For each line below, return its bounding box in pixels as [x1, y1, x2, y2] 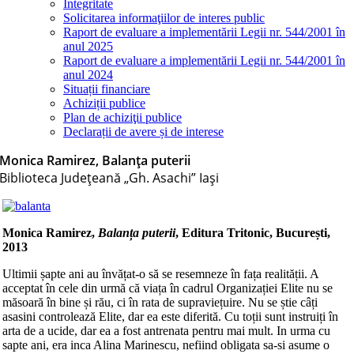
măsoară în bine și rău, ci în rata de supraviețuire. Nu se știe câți [2, 296, 318, 309]
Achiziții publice [63, 96, 145, 110]
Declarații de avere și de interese [63, 125, 224, 138]
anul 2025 [63, 40, 113, 53]
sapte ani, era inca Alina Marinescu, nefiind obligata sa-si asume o [2, 338, 330, 352]
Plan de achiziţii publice [63, 111, 182, 124]
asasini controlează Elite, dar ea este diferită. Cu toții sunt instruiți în [2, 310, 338, 323]
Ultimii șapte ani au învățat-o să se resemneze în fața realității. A [2, 267, 318, 281]
